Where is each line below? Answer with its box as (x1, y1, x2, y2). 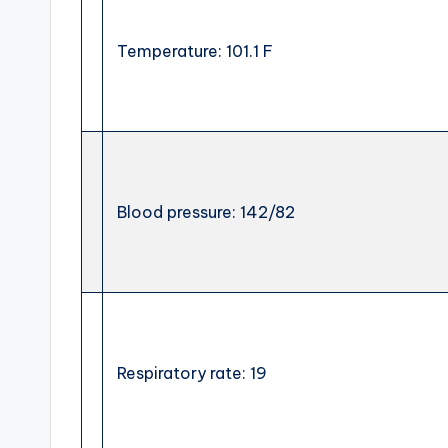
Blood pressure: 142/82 (113, 202, 296, 222)
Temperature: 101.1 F (113, 41, 274, 61)
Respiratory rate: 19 (113, 363, 268, 383)
